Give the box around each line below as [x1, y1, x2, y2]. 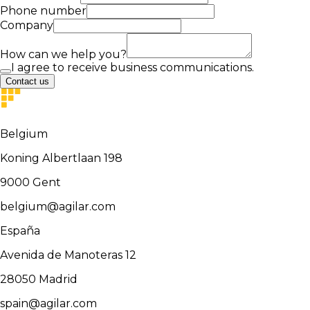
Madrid [39, 272, 77, 286]
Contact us [6, 75, 49, 86]
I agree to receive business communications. [11, 60, 254, 74]
